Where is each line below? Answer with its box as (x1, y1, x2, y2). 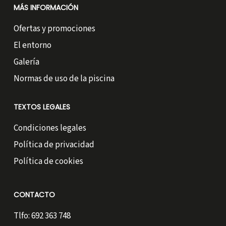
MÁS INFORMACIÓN (13, 3, 78, 13)
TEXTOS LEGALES (13, 102, 70, 112)
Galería (13, 56, 39, 69)
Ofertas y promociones (13, 23, 95, 35)
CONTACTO (13, 190, 55, 200)
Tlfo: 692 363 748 (13, 210, 71, 222)
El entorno (13, 39, 51, 52)
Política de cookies (13, 155, 83, 168)
